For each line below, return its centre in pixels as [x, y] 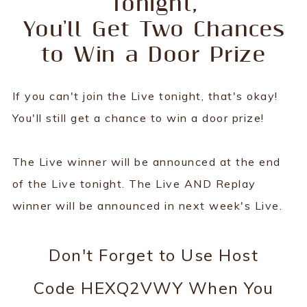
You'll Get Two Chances [153, 29]
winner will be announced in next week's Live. [147, 205]
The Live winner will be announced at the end [146, 161]
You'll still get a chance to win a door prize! [138, 118]
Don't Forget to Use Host [153, 255]
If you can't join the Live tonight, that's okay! [145, 96]
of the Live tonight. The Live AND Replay [134, 183]
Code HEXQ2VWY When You [153, 287]
